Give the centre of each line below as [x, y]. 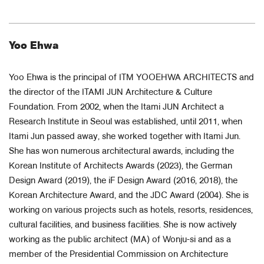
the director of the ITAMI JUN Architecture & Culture [110, 93]
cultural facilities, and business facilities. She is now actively [123, 226]
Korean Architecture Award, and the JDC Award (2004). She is [129, 196]
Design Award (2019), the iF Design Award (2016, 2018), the [123, 181]
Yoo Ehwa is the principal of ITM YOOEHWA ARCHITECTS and [131, 78]
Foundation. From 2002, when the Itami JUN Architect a [116, 108]
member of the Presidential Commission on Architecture [118, 255]
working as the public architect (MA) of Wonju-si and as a [120, 240]
